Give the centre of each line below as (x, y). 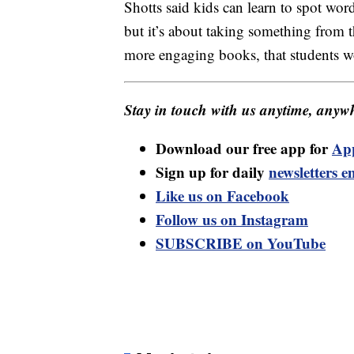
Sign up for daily (212, 172)
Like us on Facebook (222, 196)
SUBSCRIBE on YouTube (241, 243)
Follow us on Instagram (232, 220)
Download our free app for (244, 149)
